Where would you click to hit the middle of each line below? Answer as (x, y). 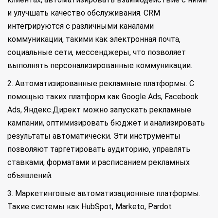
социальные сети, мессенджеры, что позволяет (97, 52)
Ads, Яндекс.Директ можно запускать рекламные (99, 110)
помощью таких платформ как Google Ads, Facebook (103, 97)
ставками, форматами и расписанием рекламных (99, 162)
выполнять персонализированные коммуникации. (100, 65)
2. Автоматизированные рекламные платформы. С (101, 83)
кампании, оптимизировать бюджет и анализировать (106, 123)
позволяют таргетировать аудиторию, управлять (99, 149)
